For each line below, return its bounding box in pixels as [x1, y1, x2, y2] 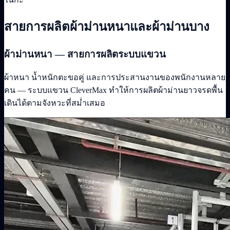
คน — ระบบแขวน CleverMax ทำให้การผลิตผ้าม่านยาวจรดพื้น [4, 86, 223, 95]
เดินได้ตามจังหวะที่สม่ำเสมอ [4, 99, 105, 108]
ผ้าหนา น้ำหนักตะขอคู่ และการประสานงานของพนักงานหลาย [4, 73, 225, 82]
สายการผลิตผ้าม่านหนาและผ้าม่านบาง [4, 20, 209, 33]
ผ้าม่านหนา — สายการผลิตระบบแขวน [4, 48, 166, 60]
